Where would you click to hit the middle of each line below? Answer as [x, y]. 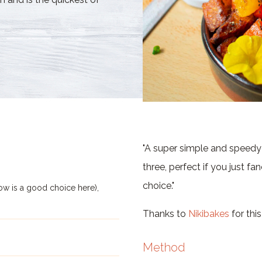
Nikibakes [208, 214]
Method [164, 247]
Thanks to [165, 214]
